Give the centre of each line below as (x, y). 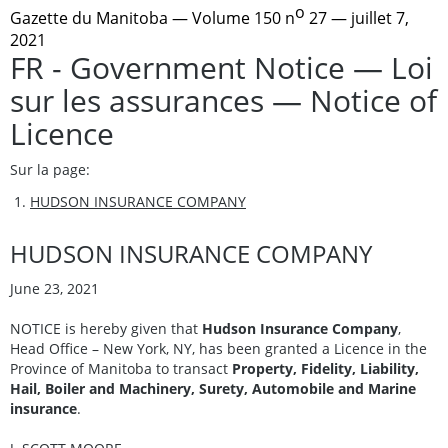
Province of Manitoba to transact (121, 368)
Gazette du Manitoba (89, 17)
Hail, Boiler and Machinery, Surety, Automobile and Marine (213, 388)
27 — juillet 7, (357, 17)
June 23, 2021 (54, 288)
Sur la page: (50, 169)
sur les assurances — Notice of (223, 100)
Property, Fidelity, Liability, (325, 368)
